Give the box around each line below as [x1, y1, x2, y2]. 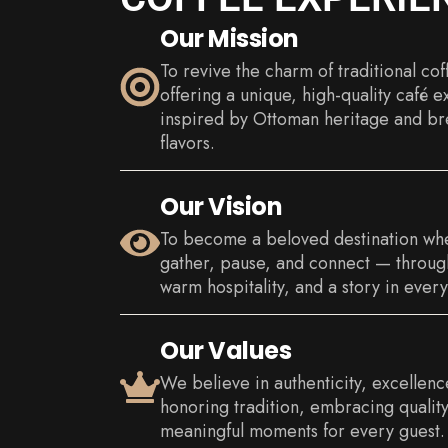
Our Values [160, 334, 291, 368]
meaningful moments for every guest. [160, 418, 445, 445]
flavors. [160, 130, 215, 157]
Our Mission [160, 22, 299, 56]
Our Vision [160, 190, 282, 224]
